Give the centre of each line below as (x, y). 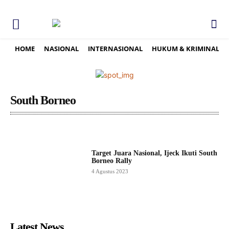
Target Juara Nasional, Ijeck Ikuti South (154, 153)
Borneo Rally (111, 161)
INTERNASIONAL (115, 49)
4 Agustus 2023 (110, 171)
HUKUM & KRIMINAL (186, 49)
